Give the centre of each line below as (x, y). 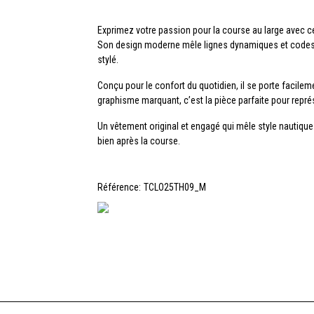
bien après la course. (139, 141)
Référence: (119, 187)
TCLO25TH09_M (175, 187)
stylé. (108, 60)
